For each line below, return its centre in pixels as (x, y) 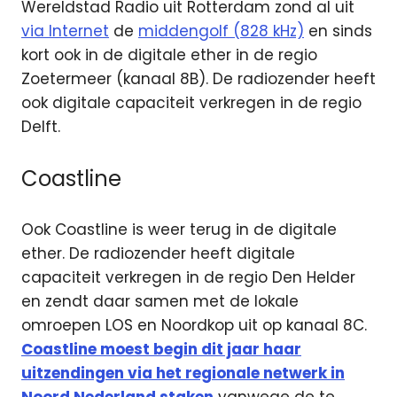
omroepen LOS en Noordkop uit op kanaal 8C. (194, 326)
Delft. (41, 127)
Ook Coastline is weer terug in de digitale (179, 230)
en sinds (338, 31)
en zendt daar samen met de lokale (160, 302)
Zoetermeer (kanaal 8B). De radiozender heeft (198, 79)
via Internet (65, 31)
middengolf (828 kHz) (221, 31)
